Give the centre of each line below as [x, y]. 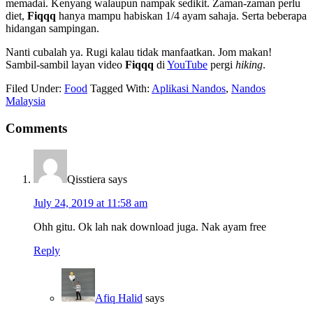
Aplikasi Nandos [189, 89]
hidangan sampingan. [52, 29]
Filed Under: [35, 89]
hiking [249, 65]
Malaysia [26, 101]
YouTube [187, 65]
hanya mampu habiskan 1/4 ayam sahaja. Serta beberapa [181, 16]
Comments [36, 128]
